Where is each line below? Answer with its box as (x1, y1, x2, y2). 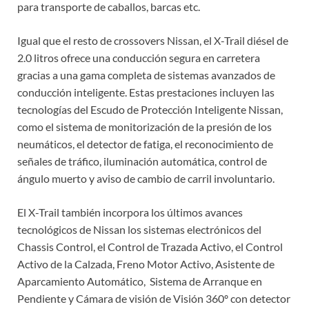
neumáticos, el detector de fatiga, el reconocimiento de (17, 137, 273, 151)
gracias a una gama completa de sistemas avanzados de (17, 68, 275, 82)
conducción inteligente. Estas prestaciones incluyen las (17, 86, 275, 99)
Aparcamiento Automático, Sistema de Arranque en (17, 275, 262, 288)
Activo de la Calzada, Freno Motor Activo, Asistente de (17, 257, 275, 271)
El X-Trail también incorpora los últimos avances (17, 206, 243, 219)
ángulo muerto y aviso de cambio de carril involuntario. (17, 172, 275, 186)
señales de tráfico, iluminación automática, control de (17, 154, 267, 168)
